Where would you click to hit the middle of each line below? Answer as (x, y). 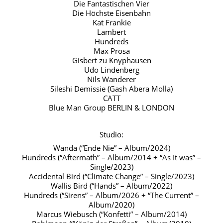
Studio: (111, 134)
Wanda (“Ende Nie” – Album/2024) (111, 148)
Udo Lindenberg (111, 69)
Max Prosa (111, 51)
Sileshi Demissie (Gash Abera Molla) (111, 88)
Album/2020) (111, 204)
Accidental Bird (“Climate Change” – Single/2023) (111, 176)
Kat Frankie (111, 22)
